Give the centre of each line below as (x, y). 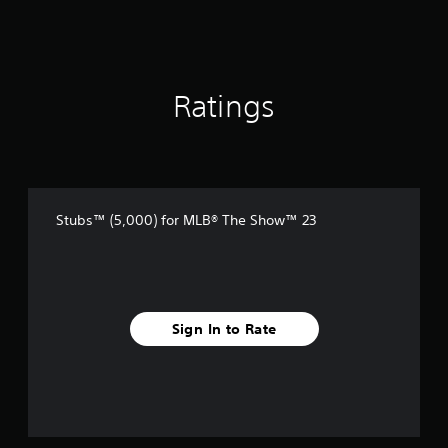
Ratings (224, 106)
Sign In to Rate (224, 328)
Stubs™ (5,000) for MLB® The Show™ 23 (186, 220)
